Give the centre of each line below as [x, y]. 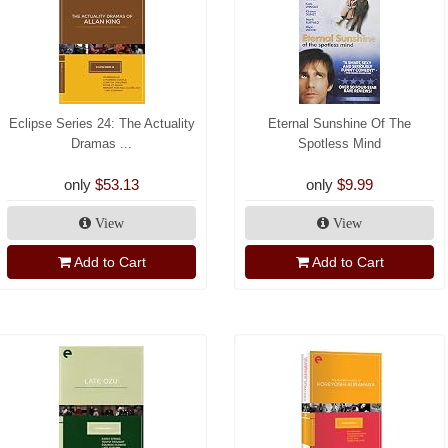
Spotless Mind [339, 144]
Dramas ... [101, 144]
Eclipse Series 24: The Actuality [101, 124]
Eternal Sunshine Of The [339, 124]
